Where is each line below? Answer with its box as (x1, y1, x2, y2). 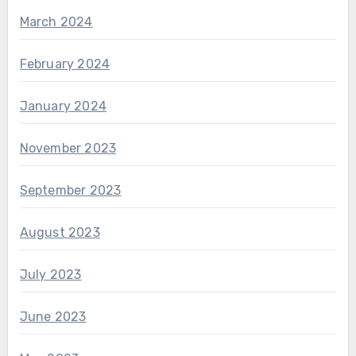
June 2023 (19, 309, 87, 325)
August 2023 (19, 225, 100, 241)
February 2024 (19, 56, 110, 72)
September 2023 (19, 183, 122, 199)
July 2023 (19, 267, 82, 283)
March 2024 (19, 14, 93, 30)
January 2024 (19, 99, 106, 114)
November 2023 (19, 141, 117, 157)
